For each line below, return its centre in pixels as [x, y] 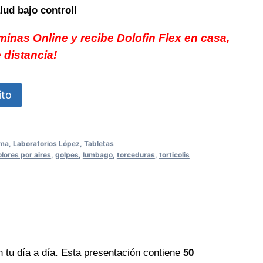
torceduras [136, 154]
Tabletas [99, 143]
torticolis [174, 154]
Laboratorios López [46, 143]
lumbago [97, 154]
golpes [67, 154]
